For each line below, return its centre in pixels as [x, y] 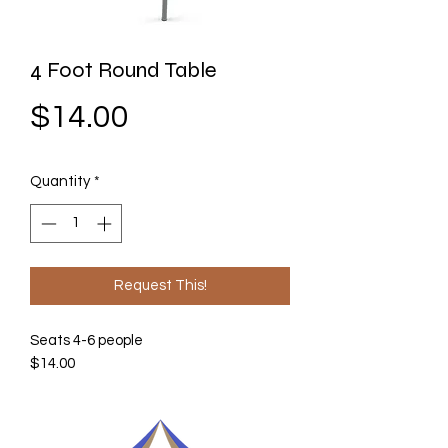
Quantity [60, 182]
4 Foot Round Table [123, 70]
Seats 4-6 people [86, 340]
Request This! [160, 285]
